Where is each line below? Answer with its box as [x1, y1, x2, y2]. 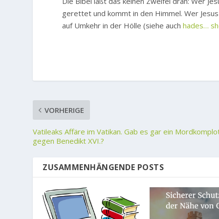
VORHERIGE [44, 105, 85, 115]
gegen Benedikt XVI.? [33, 135, 105, 146]
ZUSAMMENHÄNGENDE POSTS [43, 161, 164, 173]
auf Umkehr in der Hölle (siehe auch [62, 20, 183, 30]
